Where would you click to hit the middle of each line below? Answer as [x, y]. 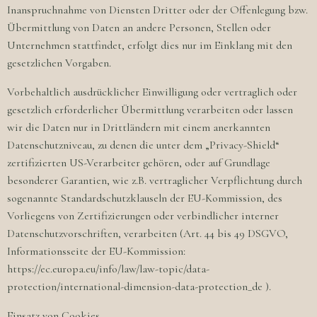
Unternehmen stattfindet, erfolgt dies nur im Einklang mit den [150, 45]
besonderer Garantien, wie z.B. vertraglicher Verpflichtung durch [155, 180]
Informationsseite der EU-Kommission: [96, 251]
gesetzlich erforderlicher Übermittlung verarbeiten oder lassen [150, 110]
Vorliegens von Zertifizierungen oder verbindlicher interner [143, 216]
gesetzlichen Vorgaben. [59, 63]
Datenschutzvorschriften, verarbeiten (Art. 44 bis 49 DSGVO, [148, 234]
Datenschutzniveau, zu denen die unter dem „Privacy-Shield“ [143, 145]
